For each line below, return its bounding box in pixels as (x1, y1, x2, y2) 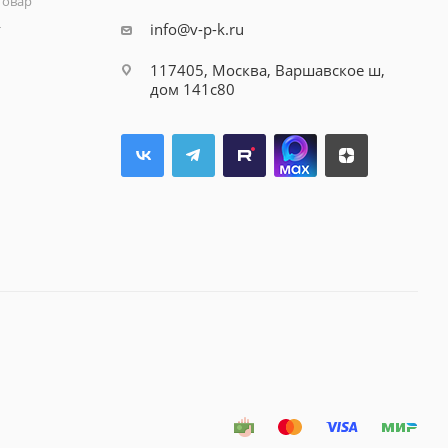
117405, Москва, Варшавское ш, (149, 60, 385, 81)
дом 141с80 (149, 79, 235, 100)
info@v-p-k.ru (149, 19, 244, 40)
